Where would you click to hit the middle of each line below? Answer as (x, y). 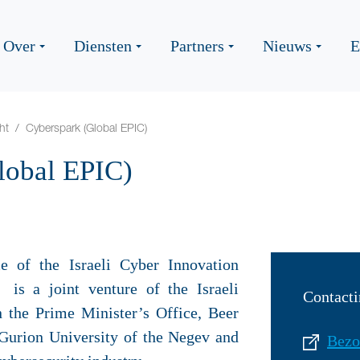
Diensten (103, 46)
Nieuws (287, 46)
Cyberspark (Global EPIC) (86, 127)
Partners (197, 46)
